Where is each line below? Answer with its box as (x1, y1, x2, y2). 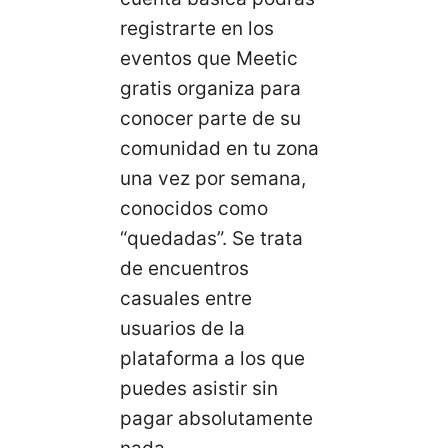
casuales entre (120, 287, 252, 311)
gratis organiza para (120, 77, 301, 101)
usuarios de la (120, 317, 245, 341)
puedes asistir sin (120, 377, 278, 401)
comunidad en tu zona (120, 137, 319, 161)
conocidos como (120, 197, 268, 221)
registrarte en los (120, 17, 274, 41)
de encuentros (120, 257, 249, 281)
